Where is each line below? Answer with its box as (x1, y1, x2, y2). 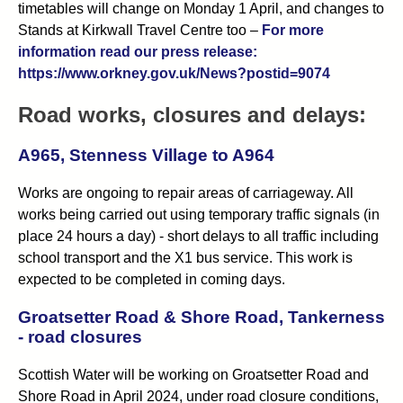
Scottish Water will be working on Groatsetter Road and (18, 367, 369, 383)
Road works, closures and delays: (18, 102, 366, 127)
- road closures (18, 327, 142, 346)
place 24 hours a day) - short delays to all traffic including (18, 228, 379, 244)
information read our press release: (18, 43, 257, 59)
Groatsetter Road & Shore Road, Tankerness (18, 307, 385, 327)
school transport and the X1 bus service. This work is (18, 249, 353, 265)
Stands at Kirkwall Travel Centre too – (18, 22, 262, 38)
